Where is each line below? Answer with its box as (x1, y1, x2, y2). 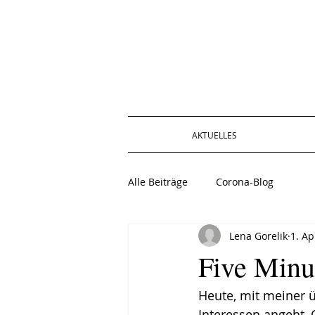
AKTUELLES (191, 129, 237, 141)
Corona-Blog (216, 174, 274, 188)
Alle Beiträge (128, 174, 188, 188)
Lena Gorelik (229, 229, 288, 243)
